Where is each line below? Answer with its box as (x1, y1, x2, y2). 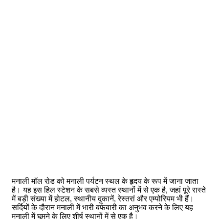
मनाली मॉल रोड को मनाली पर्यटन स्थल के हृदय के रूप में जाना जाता (12, 177, 198, 186)
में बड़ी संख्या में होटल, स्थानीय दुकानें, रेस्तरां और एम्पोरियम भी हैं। (12, 195, 194, 203)
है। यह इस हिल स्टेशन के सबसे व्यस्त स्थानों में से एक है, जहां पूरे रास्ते (12, 186, 206, 195)
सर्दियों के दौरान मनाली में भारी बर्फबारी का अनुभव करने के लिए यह (12, 203, 193, 212)
